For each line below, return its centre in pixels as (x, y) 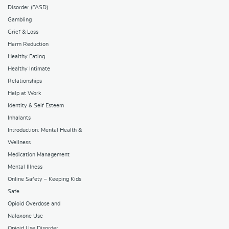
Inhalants (19, 118)
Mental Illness (25, 167)
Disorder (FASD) (28, 8)
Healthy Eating (26, 57)
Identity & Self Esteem (36, 106)
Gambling (20, 20)
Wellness (19, 143)
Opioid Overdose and (34, 204)
